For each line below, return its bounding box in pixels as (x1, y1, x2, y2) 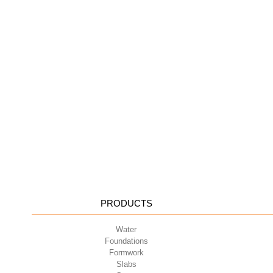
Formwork (108, 248, 144, 258)
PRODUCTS (100, 198, 152, 209)
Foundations (104, 236, 148, 246)
